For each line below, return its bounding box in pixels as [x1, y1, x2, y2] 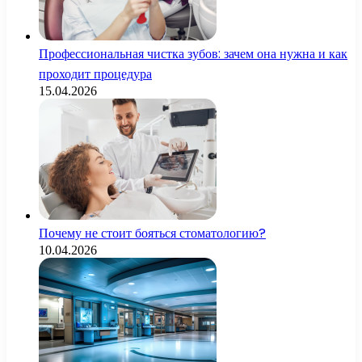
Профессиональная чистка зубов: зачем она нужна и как [39, 44, 347, 63]
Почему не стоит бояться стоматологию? [39, 223, 266, 242]
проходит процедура [39, 64, 152, 83]
